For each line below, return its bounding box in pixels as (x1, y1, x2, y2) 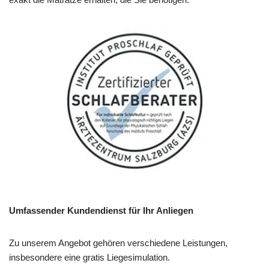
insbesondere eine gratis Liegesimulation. (9, 252, 170, 262)
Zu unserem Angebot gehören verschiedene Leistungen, (9, 237, 228, 248)
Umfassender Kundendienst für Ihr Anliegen (9, 205, 193, 216)
